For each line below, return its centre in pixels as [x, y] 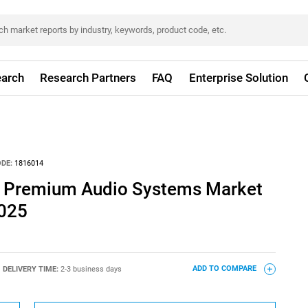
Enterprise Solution [238, 78]
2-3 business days [91, 269]
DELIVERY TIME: [31, 269]
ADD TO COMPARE [225, 269]
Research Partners [88, 78]
